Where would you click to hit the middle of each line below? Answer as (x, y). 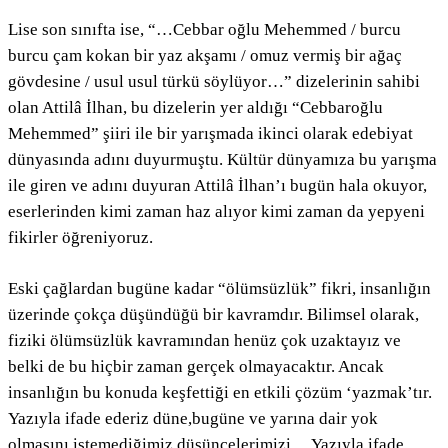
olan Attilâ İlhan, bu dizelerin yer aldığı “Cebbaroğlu (195, 108)
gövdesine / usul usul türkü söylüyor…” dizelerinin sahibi (214, 82)
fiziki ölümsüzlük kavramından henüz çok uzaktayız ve (204, 341)
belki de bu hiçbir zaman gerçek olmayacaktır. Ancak (196, 367)
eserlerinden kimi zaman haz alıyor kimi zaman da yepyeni (216, 212)
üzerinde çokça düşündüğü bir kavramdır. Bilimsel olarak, (213, 315)
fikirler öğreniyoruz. (80, 238)
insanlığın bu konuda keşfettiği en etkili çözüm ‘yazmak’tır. (220, 393)
